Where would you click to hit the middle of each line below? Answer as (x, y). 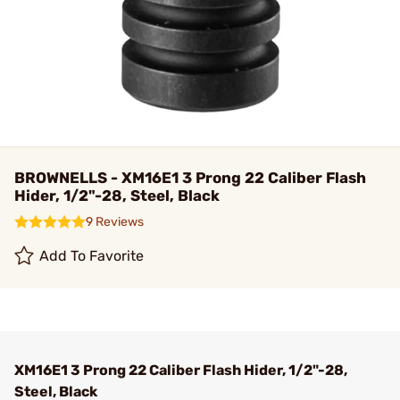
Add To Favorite (92, 256)
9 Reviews (115, 222)
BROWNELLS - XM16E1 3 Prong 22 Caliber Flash (190, 178)
